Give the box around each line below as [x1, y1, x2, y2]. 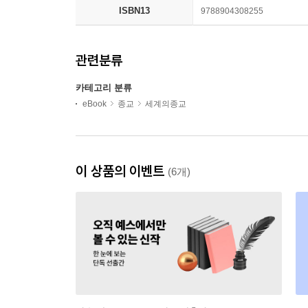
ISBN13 [118, 5, 150, 16]
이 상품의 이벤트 [76, 162, 168, 180]
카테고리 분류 [76, 82, 132, 93]
